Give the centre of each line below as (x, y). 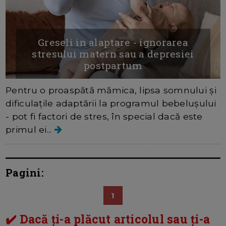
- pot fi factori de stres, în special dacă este (104, 116)
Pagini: (25, 172)
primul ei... (30, 129)
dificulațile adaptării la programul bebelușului (111, 103)
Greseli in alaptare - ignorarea (113, 42)
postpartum (113, 65)
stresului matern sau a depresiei (113, 53)
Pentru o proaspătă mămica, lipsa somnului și (111, 90)
